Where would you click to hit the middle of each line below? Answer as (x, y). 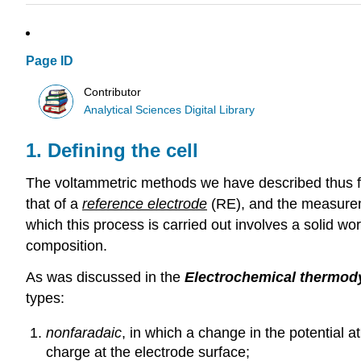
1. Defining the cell (112, 151)
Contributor (113, 92)
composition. (66, 246)
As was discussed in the (105, 277)
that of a (54, 204)
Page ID (50, 61)
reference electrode (145, 204)
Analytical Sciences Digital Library (170, 110)
